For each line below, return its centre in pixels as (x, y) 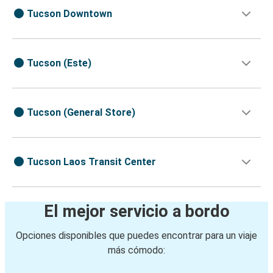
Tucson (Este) (59, 63)
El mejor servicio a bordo (136, 212)
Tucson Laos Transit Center (91, 162)
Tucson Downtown (69, 14)
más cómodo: (136, 250)
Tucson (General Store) (81, 113)
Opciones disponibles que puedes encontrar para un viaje (136, 236)
